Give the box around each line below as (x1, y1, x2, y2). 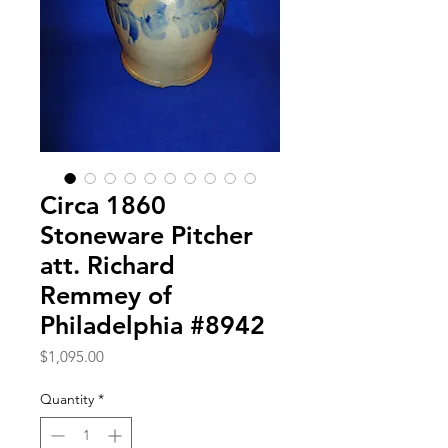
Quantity (40, 389, 94, 408)
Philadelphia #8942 (40, 309, 265, 340)
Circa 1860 (40, 189, 166, 220)
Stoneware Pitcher (40, 219, 253, 250)
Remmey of (40, 279, 172, 310)
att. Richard (40, 249, 175, 280)
